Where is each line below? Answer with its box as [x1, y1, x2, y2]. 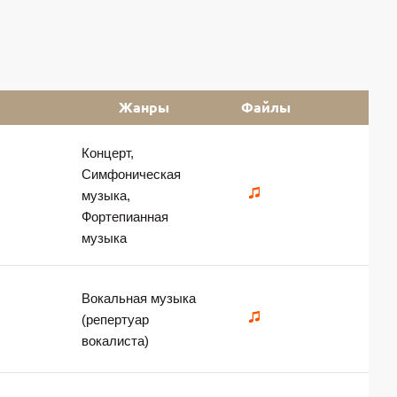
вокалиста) [82, 333, 149, 348]
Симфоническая [82, 167, 181, 182]
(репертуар [82, 312, 149, 327]
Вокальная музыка [82, 291, 196, 306]
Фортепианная [82, 209, 168, 224]
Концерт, [82, 145, 134, 160]
